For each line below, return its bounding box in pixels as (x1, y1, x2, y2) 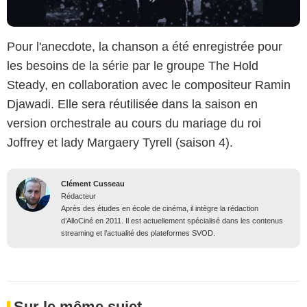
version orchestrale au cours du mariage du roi (7, 116, 261, 131)
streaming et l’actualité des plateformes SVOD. (61, 229, 215, 238)
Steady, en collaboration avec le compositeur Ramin (7, 78, 291, 93)
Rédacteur (61, 192, 96, 201)
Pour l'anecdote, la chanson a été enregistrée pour (7, 40, 282, 54)
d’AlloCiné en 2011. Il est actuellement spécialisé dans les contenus (61, 217, 283, 225)
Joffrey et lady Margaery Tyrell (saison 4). (7, 136, 233, 150)
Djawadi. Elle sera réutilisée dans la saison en (7, 97, 258, 112)
